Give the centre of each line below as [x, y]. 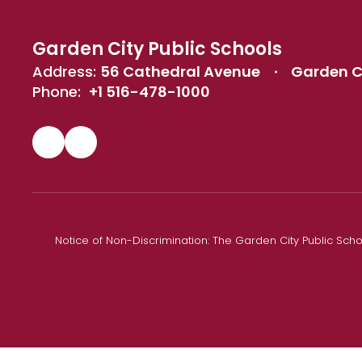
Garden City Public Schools [157, 49]
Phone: [57, 92]
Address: [64, 72]
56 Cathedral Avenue [180, 72]
